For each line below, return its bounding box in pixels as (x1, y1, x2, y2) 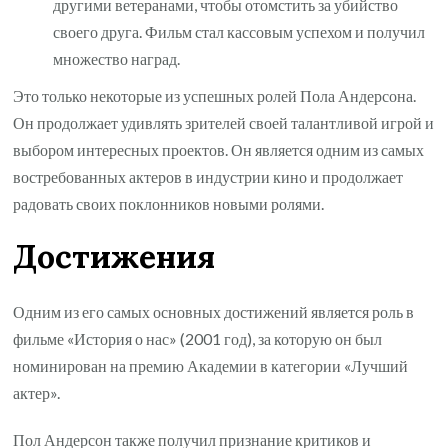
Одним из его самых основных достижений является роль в (13, 301, 415, 321)
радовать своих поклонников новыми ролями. (13, 193, 325, 213)
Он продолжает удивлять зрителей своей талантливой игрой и (13, 112, 435, 132)
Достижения (13, 236, 216, 278)
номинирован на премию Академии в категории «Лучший (13, 355, 409, 375)
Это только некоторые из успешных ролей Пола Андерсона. (13, 85, 417, 105)
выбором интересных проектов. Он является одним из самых (13, 139, 425, 159)
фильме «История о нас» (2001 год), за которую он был (13, 328, 383, 348)
